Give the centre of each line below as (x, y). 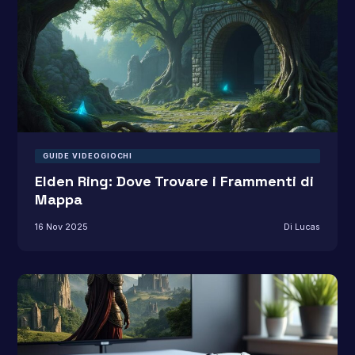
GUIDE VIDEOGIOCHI (88, 156)
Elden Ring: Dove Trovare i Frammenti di (174, 181)
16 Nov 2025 (61, 226)
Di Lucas (302, 226)
